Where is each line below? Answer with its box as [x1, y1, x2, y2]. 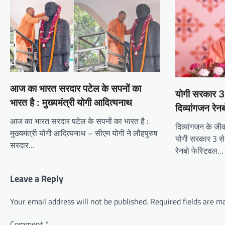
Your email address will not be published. [10, 195, 148, 208]
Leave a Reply [10, 172, 63, 186]
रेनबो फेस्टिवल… [175, 145, 224, 157]
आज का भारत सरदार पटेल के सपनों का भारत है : [10, 115, 148, 128]
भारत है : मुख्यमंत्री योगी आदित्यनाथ [10, 97, 132, 109]
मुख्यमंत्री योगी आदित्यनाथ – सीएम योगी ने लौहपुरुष [10, 127, 158, 140]
